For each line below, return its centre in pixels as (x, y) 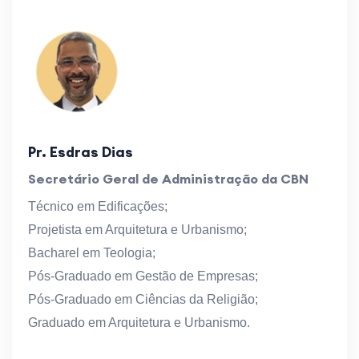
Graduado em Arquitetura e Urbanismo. (139, 322)
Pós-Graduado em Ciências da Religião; (143, 299)
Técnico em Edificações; (98, 206)
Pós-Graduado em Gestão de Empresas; (143, 276)
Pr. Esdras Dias (81, 151)
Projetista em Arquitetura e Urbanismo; (137, 229)
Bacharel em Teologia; (92, 252)
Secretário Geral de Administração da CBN (168, 178)
